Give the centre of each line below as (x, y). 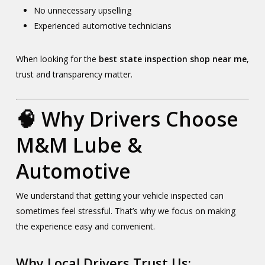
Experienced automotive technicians (102, 26)
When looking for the (57, 59)
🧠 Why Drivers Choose (127, 119)
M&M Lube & (79, 145)
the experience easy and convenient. (85, 226)
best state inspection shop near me (172, 59)
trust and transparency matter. (74, 74)
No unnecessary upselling (82, 10)
